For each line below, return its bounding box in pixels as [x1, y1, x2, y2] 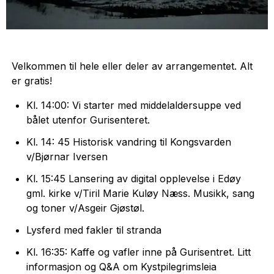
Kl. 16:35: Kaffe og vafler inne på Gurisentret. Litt [26, 246, 251, 259]
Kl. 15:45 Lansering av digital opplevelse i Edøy [26, 172, 241, 185]
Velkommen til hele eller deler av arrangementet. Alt [11, 60, 253, 73]
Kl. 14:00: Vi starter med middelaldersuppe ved [26, 99, 241, 112]
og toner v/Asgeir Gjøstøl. [26, 202, 147, 215]
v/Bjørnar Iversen [26, 150, 108, 163]
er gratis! [11, 75, 52, 87]
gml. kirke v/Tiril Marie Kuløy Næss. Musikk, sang [26, 187, 254, 200]
